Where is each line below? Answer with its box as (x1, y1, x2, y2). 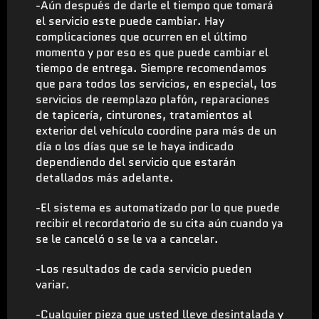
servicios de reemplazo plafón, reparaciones (36, 90, 270, 108)
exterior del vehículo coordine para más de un (36, 122, 276, 139)
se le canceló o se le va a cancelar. (36, 230, 219, 247)
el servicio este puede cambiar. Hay (36, 12, 224, 29)
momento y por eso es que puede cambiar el (36, 43, 268, 61)
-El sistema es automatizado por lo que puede (36, 199, 280, 216)
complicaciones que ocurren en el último (36, 28, 247, 45)
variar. (36, 276, 70, 293)
